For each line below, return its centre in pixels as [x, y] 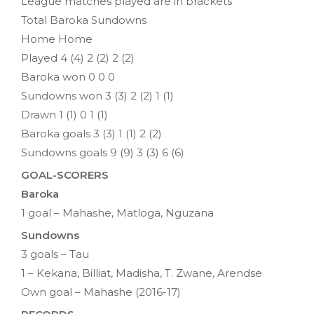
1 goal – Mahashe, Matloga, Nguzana [117, 212]
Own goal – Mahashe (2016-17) [101, 292]
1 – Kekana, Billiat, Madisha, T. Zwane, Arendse [146, 273]
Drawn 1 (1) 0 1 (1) [64, 114]
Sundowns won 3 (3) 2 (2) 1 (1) [97, 95]
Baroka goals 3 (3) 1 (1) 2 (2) [91, 133]
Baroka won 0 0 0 [68, 76]
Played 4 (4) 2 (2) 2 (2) [78, 57]
